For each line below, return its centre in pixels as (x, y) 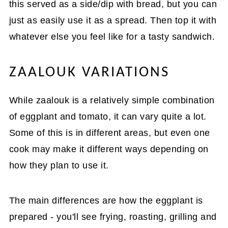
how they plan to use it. (59, 165)
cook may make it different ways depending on (109, 149)
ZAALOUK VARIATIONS (89, 72)
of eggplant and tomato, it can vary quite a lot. (108, 116)
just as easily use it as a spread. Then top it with (113, 20)
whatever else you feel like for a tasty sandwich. (112, 36)
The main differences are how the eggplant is (106, 200)
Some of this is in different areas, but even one (109, 133)
